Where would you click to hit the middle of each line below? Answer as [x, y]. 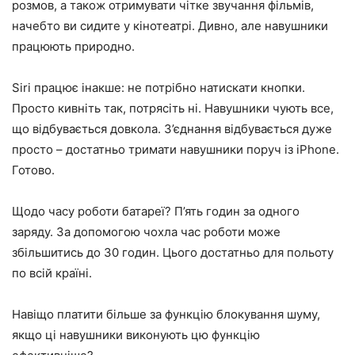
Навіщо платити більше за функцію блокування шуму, [166, 314]
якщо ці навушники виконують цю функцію [136, 335]
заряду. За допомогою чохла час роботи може [146, 232]
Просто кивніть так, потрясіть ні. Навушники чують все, [173, 108]
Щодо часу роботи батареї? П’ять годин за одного [156, 211]
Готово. [33, 170]
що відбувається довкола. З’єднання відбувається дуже [172, 129]
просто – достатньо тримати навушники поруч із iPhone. [176, 149]
